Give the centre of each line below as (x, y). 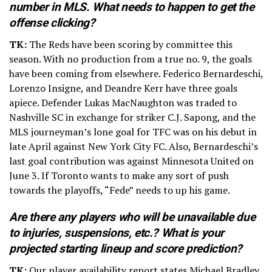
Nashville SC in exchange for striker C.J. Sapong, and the (132, 117)
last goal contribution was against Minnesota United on (131, 161)
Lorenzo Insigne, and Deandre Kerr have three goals (123, 88)
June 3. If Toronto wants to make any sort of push (119, 175)
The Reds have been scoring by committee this (131, 44)
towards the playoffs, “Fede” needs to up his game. (120, 190)
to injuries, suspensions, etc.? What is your (117, 233)
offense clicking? (52, 22)
